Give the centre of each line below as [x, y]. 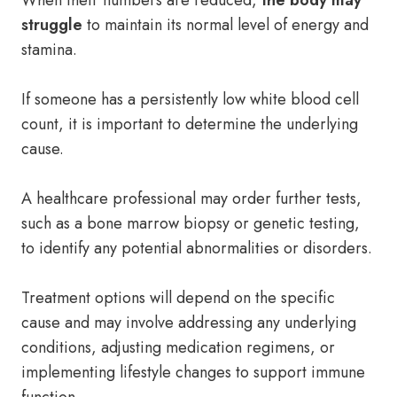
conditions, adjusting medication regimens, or [178, 347]
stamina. [49, 50]
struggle [52, 25]
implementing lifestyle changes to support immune [193, 372]
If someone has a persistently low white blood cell [190, 99]
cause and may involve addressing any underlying [189, 323]
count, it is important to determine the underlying [190, 124]
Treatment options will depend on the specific [178, 298]
